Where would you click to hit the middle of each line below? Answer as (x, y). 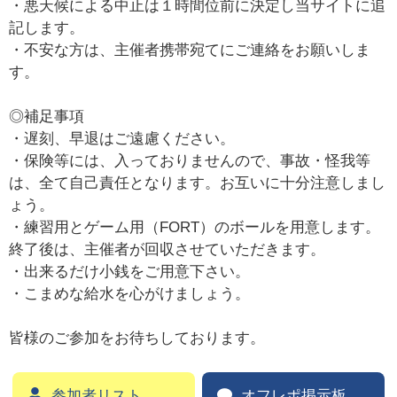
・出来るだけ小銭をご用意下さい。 (130, 272)
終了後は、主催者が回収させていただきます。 (167, 250)
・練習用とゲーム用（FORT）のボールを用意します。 (195, 228)
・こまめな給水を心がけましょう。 (130, 294)
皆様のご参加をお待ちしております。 (137, 339)
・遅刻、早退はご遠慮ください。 (122, 139)
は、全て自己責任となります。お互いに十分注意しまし (198, 183)
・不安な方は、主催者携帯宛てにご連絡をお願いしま (190, 51)
